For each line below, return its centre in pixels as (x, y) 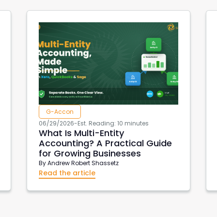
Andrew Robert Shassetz (83, 163)
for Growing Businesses (90, 153)
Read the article (67, 173)
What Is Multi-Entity (81, 133)
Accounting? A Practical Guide (105, 143)
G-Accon (60, 111)
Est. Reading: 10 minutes (113, 123)
